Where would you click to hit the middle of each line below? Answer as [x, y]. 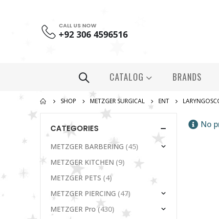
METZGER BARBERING [87, 146]
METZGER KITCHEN [82, 162]
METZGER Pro [73, 209]
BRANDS [187, 77]
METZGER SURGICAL [117, 101]
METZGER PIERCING [83, 193]
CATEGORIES [75, 129]
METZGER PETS [76, 177]
